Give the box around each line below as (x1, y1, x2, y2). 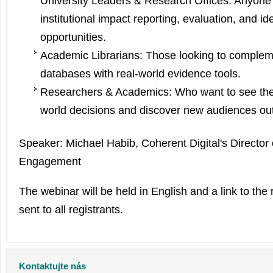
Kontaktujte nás (19, 261, 86, 272)
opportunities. (40, 30, 106, 43)
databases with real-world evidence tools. (40, 67, 241, 80)
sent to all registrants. (19, 203, 123, 216)
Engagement (19, 155, 81, 168)
